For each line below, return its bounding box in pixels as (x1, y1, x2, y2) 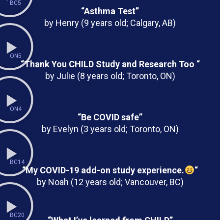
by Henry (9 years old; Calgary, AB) (44, 18, 176, 28)
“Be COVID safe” (78, 112, 142, 122)
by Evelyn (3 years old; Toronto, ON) (41, 124, 179, 134)
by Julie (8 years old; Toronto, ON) (45, 71, 175, 81)
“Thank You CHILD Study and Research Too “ (20, 59, 200, 69)
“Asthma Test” (81, 6, 139, 16)
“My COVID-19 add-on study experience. (22, 165, 185, 175)
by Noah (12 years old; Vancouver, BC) (36, 177, 184, 187)
